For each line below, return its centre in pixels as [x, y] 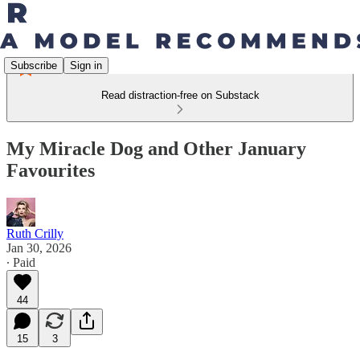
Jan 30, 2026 [39, 247]
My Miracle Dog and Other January [156, 148]
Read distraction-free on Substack [180, 95]
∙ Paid [21, 262]
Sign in [86, 65]
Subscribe [34, 65]
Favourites [51, 170]
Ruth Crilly [35, 233]
